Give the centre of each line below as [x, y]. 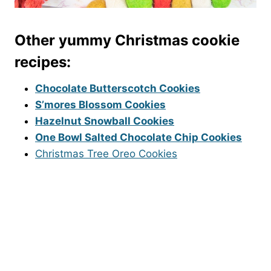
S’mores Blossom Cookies [100, 105]
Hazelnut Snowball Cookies [105, 121]
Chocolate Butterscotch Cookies [118, 88]
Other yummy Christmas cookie [127, 40]
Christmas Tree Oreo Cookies [106, 154]
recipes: [43, 62]
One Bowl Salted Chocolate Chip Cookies [139, 137]
